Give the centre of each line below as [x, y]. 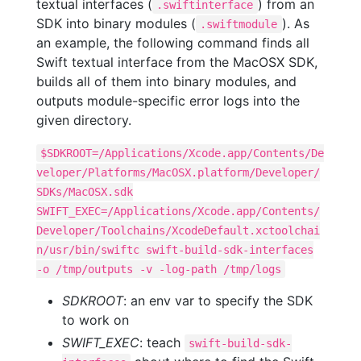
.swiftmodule [239, 25]
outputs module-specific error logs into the [168, 101]
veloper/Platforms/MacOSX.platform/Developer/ [178, 173]
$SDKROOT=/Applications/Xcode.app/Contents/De [183, 154]
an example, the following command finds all [173, 43]
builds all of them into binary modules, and [166, 82]
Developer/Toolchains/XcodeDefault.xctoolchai [178, 231]
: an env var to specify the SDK [218, 301]
